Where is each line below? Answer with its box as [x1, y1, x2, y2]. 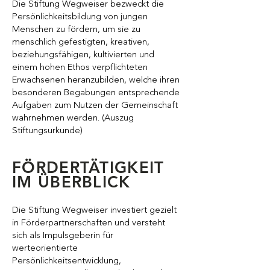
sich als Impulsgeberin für [12, 231, 113, 240]
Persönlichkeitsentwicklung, [12, 257, 121, 266]
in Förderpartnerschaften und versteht [12, 219, 165, 228]
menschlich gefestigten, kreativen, [12, 38, 149, 47]
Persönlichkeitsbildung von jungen [12, 13, 148, 22]
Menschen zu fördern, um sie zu [12, 25, 140, 34]
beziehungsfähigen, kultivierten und [12, 51, 154, 60]
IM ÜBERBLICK [12, 175, 131, 191]
